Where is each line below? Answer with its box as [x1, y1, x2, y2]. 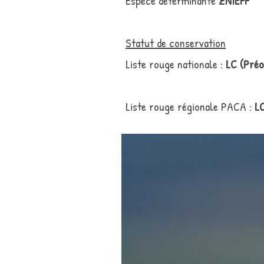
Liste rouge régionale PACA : [126, 98, 255, 114]
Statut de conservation [126, 35, 226, 51]
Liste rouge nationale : [126, 56, 226, 72]
